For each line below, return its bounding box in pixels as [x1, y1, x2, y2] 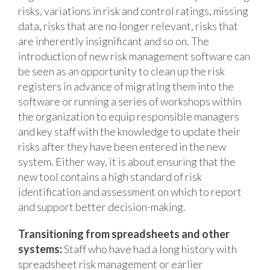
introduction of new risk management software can [18, 49, 250, 63]
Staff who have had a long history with [62, 242, 237, 256]
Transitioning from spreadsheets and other [18, 227, 230, 240]
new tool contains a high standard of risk [18, 169, 202, 183]
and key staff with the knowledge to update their [18, 124, 240, 138]
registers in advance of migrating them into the [18, 79, 234, 93]
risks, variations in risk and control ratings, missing [18, 4, 248, 17]
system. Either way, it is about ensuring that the [18, 154, 236, 168]
